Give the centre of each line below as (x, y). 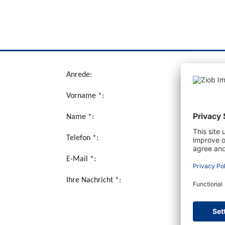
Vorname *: (85, 96)
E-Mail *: (81, 159)
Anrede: (79, 75)
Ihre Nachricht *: (94, 180)
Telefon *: (82, 138)
